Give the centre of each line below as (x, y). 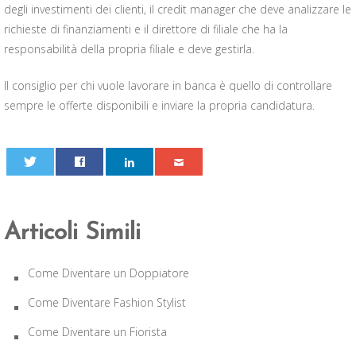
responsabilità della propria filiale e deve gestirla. (129, 49)
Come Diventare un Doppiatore (108, 273)
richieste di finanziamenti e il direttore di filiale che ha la (146, 29)
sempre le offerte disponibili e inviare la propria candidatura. (159, 105)
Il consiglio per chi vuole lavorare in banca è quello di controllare (168, 85)
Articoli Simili (72, 233)
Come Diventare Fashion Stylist (107, 302)
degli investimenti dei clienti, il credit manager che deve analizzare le (178, 9)
